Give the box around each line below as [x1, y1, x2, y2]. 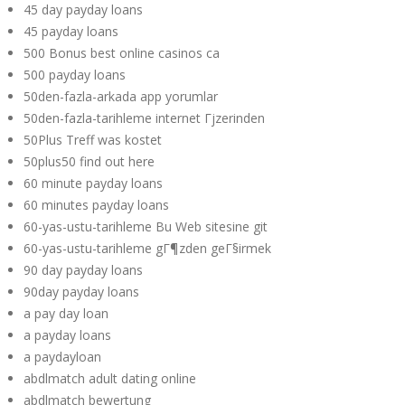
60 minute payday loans [24, 174, 163, 192]
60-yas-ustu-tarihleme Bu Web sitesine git [24, 218, 268, 235]
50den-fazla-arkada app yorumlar [24, 88, 218, 105]
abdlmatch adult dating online [24, 370, 196, 387]
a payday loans [24, 326, 111, 344]
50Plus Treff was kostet [24, 131, 162, 148]
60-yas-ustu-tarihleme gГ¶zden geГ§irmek [24, 240, 271, 257]
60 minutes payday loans [24, 196, 169, 213]
